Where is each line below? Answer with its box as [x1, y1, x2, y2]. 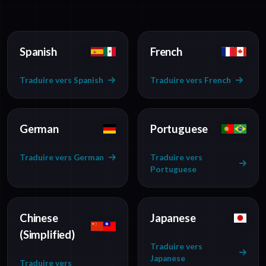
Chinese [20, 211, 58, 225]
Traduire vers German [20, 153, 104, 163]
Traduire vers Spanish [20, 75, 103, 85]
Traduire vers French [150, 75, 231, 85]
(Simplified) [20, 228, 75, 242]
